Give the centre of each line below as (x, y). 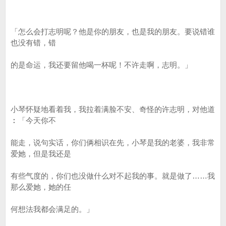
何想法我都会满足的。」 (52, 209)
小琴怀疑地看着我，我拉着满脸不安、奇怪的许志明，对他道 (113, 109)
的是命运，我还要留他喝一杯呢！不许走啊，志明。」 (101, 65)
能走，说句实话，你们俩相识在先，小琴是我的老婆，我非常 (113, 143)
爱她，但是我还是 (41, 154)
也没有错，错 (33, 43)
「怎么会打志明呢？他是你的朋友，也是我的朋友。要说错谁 (113, 32)
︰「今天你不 (33, 120)
